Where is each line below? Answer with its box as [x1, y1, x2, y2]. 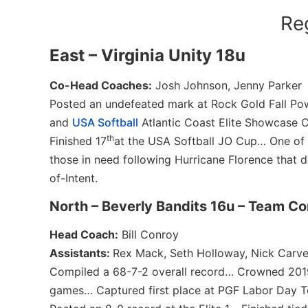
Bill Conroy [118, 227, 179, 241]
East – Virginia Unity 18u [49, 45, 245, 66]
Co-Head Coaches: [49, 78, 152, 93]
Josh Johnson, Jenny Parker [152, 78, 302, 93]
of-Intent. [49, 171, 98, 186]
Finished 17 [49, 134, 107, 148]
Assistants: [49, 245, 113, 260]
